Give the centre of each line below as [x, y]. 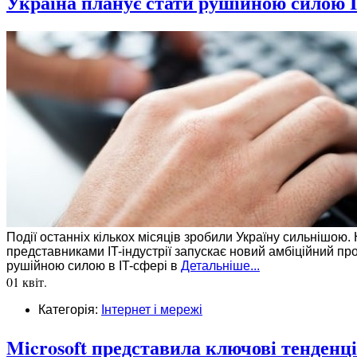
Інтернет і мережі [152, 310]
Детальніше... [220, 266]
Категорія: [70, 310]
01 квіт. [27, 282]
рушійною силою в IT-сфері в [94, 266]
